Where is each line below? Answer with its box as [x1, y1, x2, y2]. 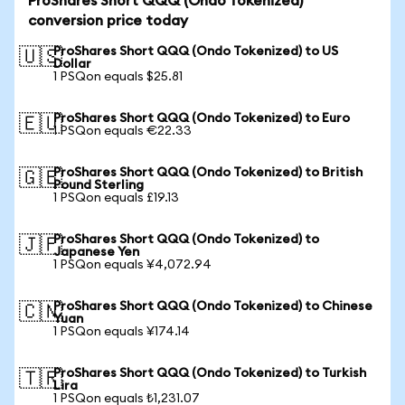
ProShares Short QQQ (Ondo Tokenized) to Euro [53, 112, 350, 125]
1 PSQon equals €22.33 [53, 125, 192, 137]
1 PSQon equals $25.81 [53, 71, 183, 83]
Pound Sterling [53, 179, 144, 192]
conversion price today [28, 14, 188, 28]
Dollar [53, 58, 91, 71]
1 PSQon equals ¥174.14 [53, 325, 190, 338]
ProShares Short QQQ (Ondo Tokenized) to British [53, 166, 363, 179]
